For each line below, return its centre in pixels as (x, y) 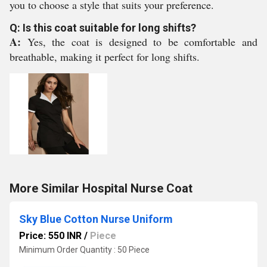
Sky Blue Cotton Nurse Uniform (96, 219)
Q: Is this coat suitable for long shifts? (103, 28)
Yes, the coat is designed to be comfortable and (142, 42)
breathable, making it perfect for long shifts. (105, 57)
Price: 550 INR (50, 236)
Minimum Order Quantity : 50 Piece (84, 250)
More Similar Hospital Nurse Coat (101, 188)
